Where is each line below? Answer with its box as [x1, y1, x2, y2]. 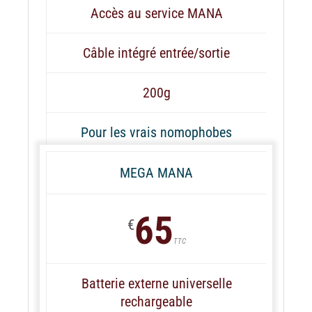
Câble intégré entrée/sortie [83, 44, 230, 61]
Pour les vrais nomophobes [81, 123, 232, 141]
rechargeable [120, 292, 192, 310]
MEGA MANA [120, 164, 193, 181]
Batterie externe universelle [81, 274, 232, 292]
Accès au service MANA [90, 4, 223, 22]
